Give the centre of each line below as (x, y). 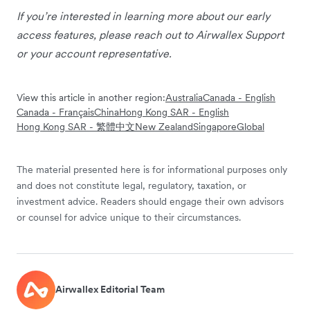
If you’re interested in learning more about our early (143, 16)
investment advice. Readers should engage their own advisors (150, 201)
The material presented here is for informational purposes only (152, 169)
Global (250, 126)
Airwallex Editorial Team (110, 290)
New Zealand (164, 126)
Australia (184, 97)
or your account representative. (94, 53)
